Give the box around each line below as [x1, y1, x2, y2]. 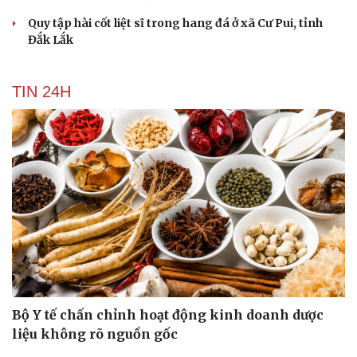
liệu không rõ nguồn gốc [12, 325, 178, 342]
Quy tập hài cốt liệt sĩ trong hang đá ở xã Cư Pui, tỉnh [28, 16, 323, 31]
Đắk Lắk [28, 33, 73, 48]
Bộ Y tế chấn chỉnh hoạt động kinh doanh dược [12, 306, 324, 323]
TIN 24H [12, 83, 71, 101]
